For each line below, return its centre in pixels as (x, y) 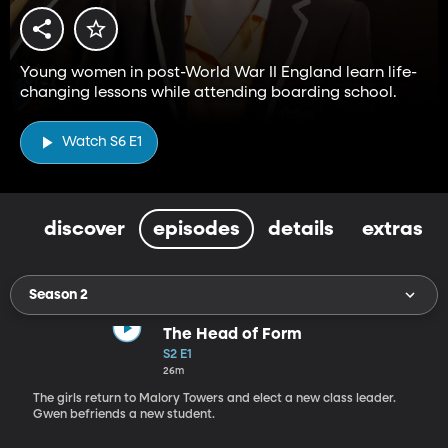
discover (84, 228)
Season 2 (58, 294)
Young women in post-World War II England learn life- (219, 72)
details (301, 228)
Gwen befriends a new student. (123, 414)
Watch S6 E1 (102, 142)
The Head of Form (232, 334)
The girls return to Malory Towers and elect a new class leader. (214, 398)
